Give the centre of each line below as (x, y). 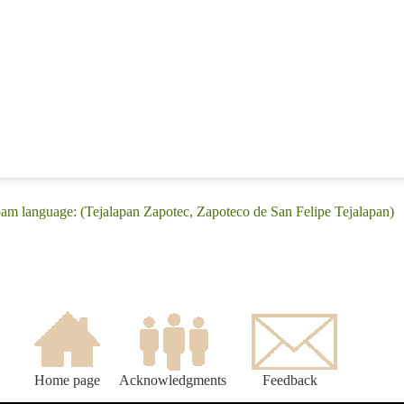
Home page (67, 381)
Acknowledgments (173, 381)
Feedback (290, 381)
